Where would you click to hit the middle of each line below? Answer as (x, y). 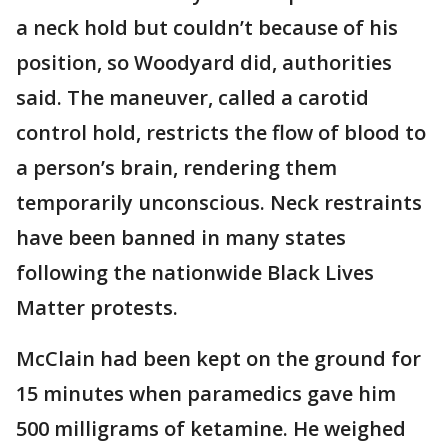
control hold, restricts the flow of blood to (221, 132)
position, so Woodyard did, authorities (204, 62)
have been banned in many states (181, 237)
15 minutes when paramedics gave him (206, 393)
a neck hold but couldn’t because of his (207, 27)
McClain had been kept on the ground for (218, 358)
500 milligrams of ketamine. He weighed (211, 428)
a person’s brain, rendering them (176, 167)
